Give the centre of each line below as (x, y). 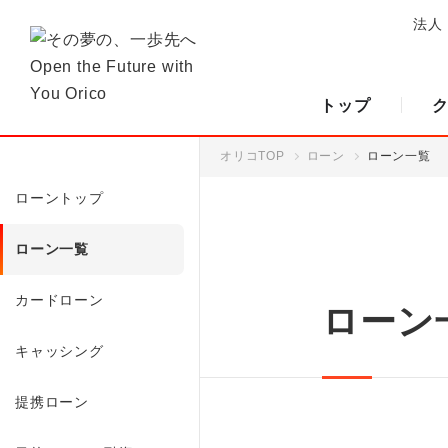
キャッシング (59, 350)
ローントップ (59, 197)
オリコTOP (252, 155)
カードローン (59, 299)
